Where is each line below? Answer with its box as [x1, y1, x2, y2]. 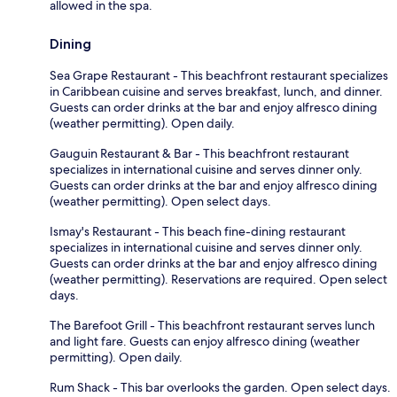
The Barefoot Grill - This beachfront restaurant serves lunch [50, 316, 375, 333]
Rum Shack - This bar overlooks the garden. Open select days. [50, 378, 391, 395]
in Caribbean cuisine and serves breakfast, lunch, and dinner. [50, 82, 383, 99]
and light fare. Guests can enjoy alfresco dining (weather [50, 332, 360, 349]
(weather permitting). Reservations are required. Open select [50, 270, 387, 287]
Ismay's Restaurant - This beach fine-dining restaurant [50, 222, 346, 239]
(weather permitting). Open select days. [50, 192, 271, 209]
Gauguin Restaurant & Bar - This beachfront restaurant [50, 144, 349, 161]
